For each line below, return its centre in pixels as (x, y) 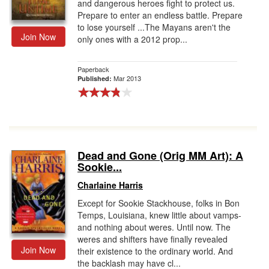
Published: (95, 78)
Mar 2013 (127, 78)
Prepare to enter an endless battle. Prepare (160, 15)
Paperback (93, 69)
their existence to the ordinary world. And (155, 251)
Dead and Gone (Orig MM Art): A (160, 156)
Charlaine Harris (110, 185)
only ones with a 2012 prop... (132, 39)
